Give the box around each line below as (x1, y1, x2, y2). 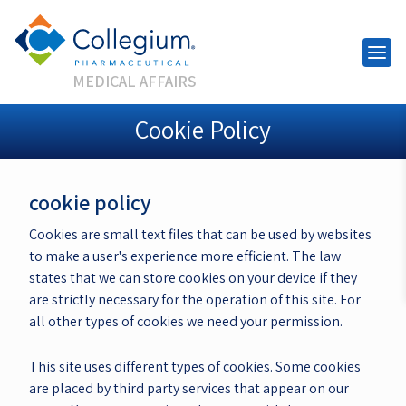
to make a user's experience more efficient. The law (29, 246, 341, 266)
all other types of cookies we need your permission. (29, 312, 343, 332)
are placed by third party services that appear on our (29, 378, 349, 398)
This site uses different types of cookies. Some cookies (29, 356, 361, 376)
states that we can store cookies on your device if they (29, 268, 357, 288)
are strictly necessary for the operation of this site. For (29, 290, 361, 310)
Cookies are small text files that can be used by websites (29, 225, 372, 245)
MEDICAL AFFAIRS (72, 71, 197, 92)
